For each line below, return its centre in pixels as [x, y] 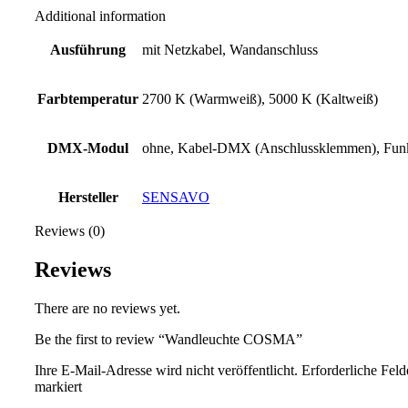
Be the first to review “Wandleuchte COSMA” [168, 340]
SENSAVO [176, 198]
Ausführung [88, 50]
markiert [58, 387]
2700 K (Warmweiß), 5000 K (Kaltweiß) [260, 99]
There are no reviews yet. [107, 309]
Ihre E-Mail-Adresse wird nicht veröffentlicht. [166, 371]
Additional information [100, 16]
